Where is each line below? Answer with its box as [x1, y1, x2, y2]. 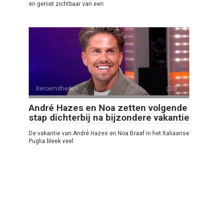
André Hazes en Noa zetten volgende [29, 102, 187, 113]
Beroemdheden [36, 85, 78, 92]
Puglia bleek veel [29, 137, 73, 145]
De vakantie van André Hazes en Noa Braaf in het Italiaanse [29, 129, 189, 137]
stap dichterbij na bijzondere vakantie [29, 111, 189, 123]
